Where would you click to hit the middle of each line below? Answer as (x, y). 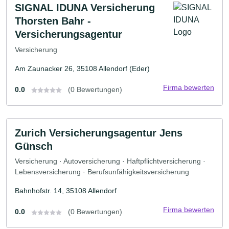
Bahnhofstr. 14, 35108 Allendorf (66, 191)
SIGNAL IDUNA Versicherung (85, 8)
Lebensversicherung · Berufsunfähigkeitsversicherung (102, 172)
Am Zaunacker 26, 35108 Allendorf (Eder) (82, 68)
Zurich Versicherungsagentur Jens (99, 133)
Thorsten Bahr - (53, 21)
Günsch (34, 146)
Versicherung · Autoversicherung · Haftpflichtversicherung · (110, 161)
